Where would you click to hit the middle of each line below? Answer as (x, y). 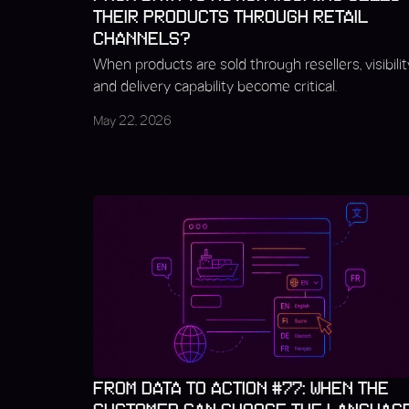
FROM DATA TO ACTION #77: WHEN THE (241, 389)
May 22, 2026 (132, 122)
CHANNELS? (142, 39)
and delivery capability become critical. (215, 87)
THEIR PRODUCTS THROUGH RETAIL (231, 17)
